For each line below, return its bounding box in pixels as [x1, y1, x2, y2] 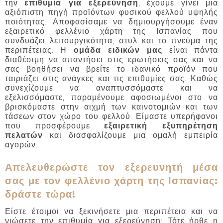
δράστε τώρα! [5, 188, 76, 200]
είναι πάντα [162, 45, 219, 55]
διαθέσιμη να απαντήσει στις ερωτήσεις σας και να [5, 54, 218, 64]
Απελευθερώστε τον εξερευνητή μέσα [5, 161, 218, 173]
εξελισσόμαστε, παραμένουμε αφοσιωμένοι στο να [5, 92, 218, 102]
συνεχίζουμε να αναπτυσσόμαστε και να [5, 83, 218, 93]
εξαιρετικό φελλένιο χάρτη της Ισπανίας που [5, 26, 218, 36]
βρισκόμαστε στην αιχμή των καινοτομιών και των [5, 102, 218, 111]
